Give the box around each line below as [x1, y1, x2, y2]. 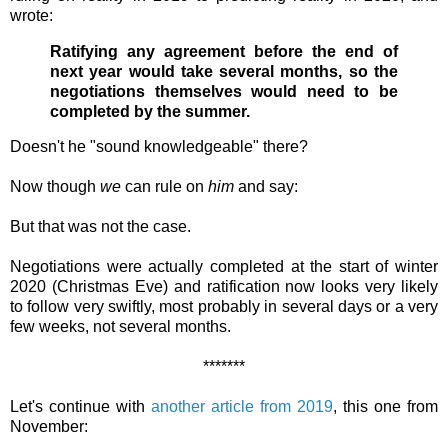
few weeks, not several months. [10, 318, 231, 336]
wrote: [10, 6, 57, 24]
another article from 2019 [151, 398, 333, 416]
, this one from [333, 398, 438, 416]
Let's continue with [10, 398, 151, 416]
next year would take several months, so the [50, 62, 398, 80]
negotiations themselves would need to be [50, 82, 398, 100]
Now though [10, 178, 100, 196]
